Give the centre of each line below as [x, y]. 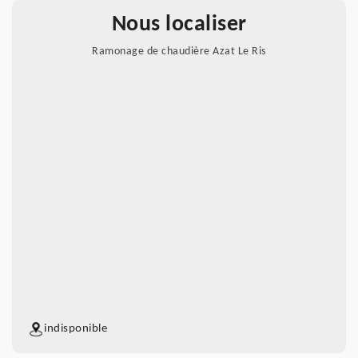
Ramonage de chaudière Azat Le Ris [179, 52]
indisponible [76, 329]
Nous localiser [179, 25]
